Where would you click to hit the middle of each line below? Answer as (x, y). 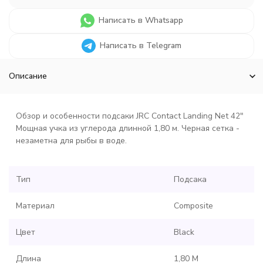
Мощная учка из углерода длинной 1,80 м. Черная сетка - (128, 128)
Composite (193, 206)
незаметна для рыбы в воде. (71, 141)
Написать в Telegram (141, 45)
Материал (35, 206)
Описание (28, 76)
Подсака (190, 179)
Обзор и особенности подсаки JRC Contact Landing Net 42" (130, 116)
